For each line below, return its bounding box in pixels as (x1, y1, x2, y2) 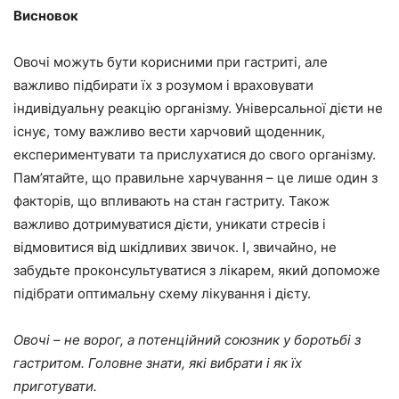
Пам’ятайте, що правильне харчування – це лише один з (13, 169, 378, 187)
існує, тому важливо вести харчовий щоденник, (13, 123, 325, 141)
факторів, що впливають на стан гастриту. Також (13, 192, 330, 210)
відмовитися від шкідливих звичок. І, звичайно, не (13, 239, 337, 256)
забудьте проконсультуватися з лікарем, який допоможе (13, 262, 380, 280)
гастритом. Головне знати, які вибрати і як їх (13, 354, 302, 372)
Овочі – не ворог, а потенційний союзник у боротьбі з (13, 331, 361, 349)
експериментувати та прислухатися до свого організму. (13, 146, 376, 164)
